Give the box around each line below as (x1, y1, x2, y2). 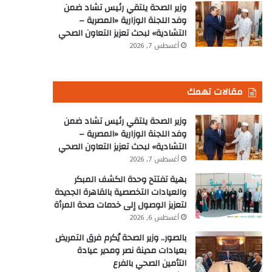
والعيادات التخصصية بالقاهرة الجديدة (55, 185, 186, 200)
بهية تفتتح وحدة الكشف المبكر (74, 172, 186, 188)
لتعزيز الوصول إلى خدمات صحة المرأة (54, 197, 186, 213)
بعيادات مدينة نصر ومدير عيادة (77, 243, 186, 259)
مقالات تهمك (187, 84, 242, 100)
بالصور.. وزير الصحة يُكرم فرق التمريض (55, 230, 186, 246)
